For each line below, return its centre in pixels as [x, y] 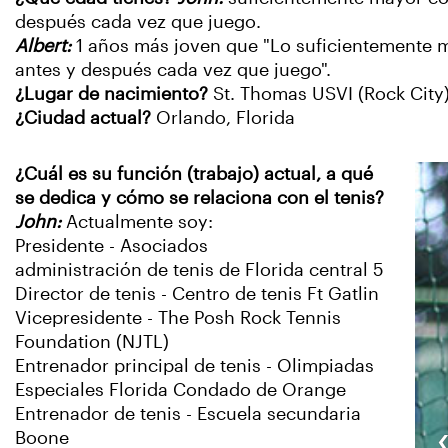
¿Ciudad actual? [85, 118]
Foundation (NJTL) [92, 342]
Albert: [45, 46]
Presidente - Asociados [111, 246]
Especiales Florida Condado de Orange [180, 390]
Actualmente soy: [139, 222]
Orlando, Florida [225, 118]
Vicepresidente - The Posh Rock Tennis [178, 318]
